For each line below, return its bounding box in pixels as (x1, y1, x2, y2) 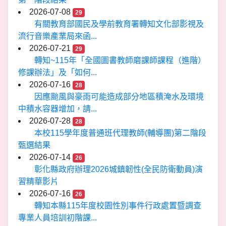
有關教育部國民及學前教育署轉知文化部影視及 (34, 20, 204, 28)
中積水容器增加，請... (18, 104, 97, 113)
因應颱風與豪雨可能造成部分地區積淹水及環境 (34, 92, 204, 101)
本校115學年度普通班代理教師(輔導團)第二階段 (34, 129, 206, 137)
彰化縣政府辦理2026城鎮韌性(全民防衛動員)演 (34, 165, 203, 174)
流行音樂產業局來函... (18, 32, 97, 40)
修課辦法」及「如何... (18, 68, 97, 77)
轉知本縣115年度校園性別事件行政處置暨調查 (34, 201, 201, 210)
